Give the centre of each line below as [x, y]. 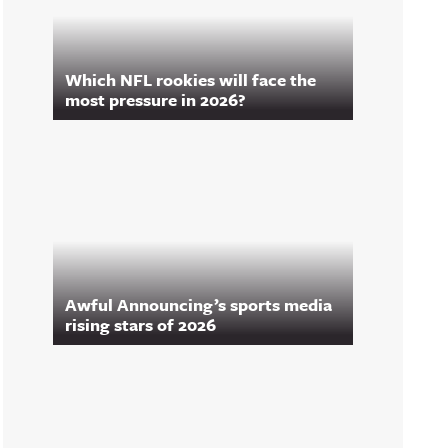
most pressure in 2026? [155, 99]
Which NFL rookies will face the [190, 79]
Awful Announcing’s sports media [198, 304]
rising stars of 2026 [140, 324]
